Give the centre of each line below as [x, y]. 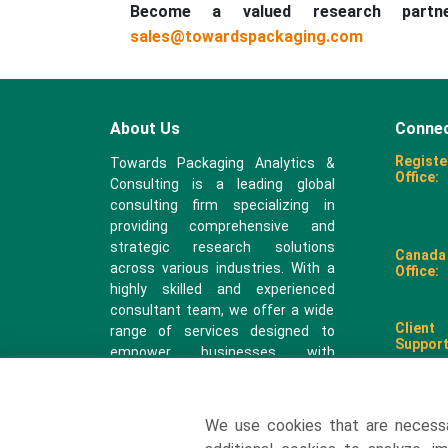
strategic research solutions [222, 247]
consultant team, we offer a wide [222, 310]
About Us [144, 128]
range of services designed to [222, 331]
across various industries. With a [222, 268]
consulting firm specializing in [222, 205]
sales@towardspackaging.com [246, 36]
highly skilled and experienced [222, 289]
